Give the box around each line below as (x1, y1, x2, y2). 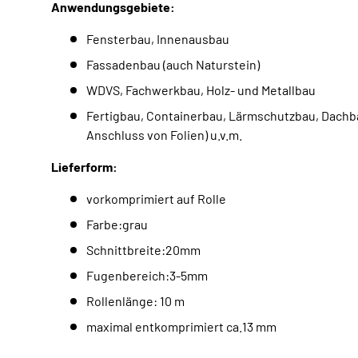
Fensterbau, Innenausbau (86, 31, 229, 47)
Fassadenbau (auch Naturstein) (86, 57, 260, 73)
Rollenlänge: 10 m (86, 293, 185, 309)
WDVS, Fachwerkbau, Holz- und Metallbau (86, 82, 316, 98)
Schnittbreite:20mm (86, 242, 201, 258)
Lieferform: (51, 159, 117, 175)
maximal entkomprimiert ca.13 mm (86, 319, 276, 335)
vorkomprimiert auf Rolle (86, 191, 229, 207)
